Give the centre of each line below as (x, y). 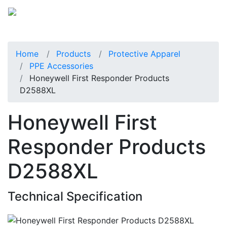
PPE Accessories (61, 66)
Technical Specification (75, 196)
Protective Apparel (144, 53)
